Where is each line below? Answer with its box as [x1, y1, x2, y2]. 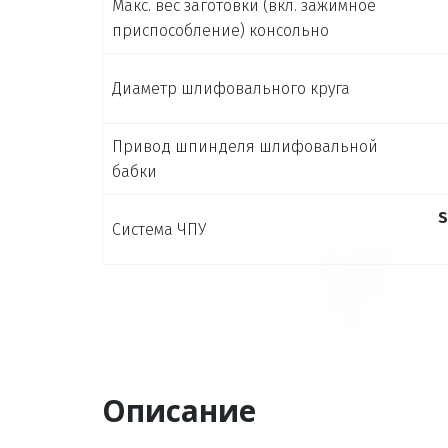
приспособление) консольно [112, 20, 329, 40]
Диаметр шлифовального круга [112, 78, 350, 98]
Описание [102, 390, 256, 432]
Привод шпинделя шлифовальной [112, 136, 378, 156]
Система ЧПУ [112, 219, 206, 239]
